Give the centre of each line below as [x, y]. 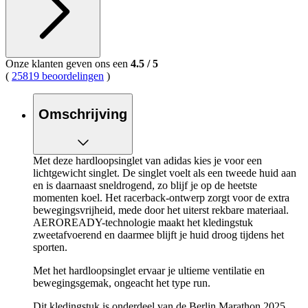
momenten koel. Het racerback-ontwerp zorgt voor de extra [161, 197]
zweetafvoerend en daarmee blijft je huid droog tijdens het [158, 234]
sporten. [50, 247]
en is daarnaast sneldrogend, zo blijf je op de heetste [145, 185]
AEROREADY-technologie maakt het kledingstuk [143, 222]
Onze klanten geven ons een [68, 63]
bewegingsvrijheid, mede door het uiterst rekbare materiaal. [161, 210]
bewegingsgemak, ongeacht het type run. [122, 283]
